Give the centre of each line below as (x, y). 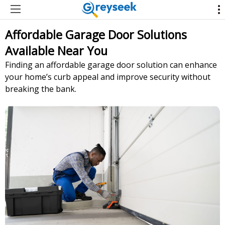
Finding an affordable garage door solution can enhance (111, 65)
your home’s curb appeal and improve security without (108, 77)
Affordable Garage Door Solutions (96, 34)
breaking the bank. (41, 89)
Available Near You (56, 50)
